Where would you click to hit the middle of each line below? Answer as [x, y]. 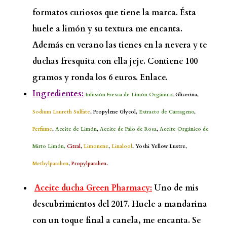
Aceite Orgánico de [184, 129]
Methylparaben [50, 163]
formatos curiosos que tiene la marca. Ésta [114, 12]
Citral [74, 146]
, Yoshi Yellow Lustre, [160, 146]
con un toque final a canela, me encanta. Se [117, 220]
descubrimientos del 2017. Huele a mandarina [120, 204]
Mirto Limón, [49, 146]
